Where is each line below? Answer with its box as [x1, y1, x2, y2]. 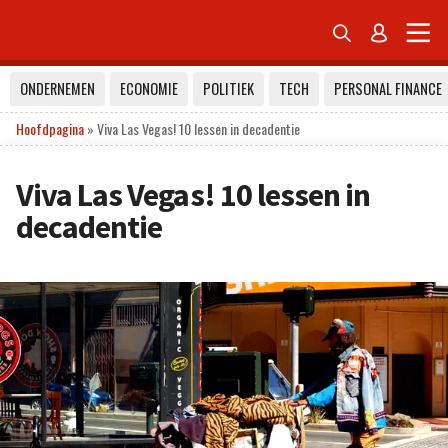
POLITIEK [203, 78, 254, 99]
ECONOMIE [120, 78, 178, 99]
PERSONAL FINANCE [334, 78, 442, 99]
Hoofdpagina [16, 118, 84, 139]
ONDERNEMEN [20, 78, 95, 99]
